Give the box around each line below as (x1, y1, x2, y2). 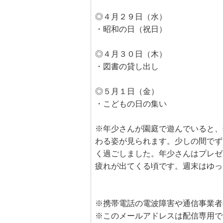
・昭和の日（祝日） (95, 25, 167, 33)
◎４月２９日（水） (95, 12, 167, 21)
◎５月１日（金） (95, 87, 159, 96)
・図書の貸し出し (95, 62, 159, 71)
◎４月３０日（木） (95, 50, 167, 58)
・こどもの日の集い (95, 100, 167, 108)
